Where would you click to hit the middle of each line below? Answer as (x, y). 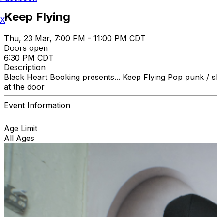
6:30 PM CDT (29, 57)
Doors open (26, 48)
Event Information (37, 105)
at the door (24, 86)
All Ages (19, 138)
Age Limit (21, 128)
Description (25, 67)
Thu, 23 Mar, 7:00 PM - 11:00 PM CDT (75, 38)
